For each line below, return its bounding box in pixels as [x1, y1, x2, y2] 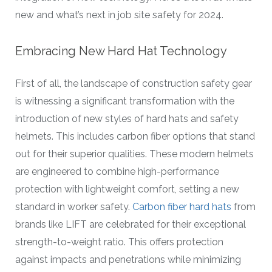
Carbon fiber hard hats [132, 200, 231, 212]
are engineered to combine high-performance [15, 165, 219, 177]
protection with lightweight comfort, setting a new [15, 183, 239, 195]
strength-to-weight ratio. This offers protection [15, 236, 223, 248]
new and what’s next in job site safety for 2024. [15, 9, 223, 21]
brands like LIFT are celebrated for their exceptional [15, 218, 246, 230]
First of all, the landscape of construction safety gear [15, 77, 252, 89]
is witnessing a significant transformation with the [15, 95, 234, 107]
